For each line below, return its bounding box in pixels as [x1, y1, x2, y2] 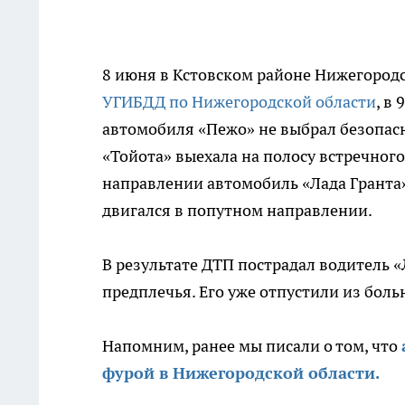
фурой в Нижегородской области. [102, 363, 380, 383]
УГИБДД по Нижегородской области [102, 91, 376, 112]
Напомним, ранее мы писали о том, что [102, 335, 401, 356]
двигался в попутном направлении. [102, 200, 372, 221]
